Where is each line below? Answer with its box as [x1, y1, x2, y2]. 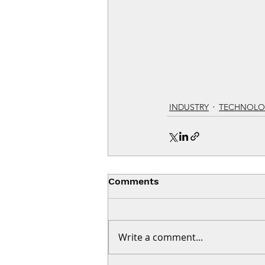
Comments [108, 176, 159, 188]
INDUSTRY [169, 101, 209, 112]
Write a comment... [118, 231, 203, 244]
